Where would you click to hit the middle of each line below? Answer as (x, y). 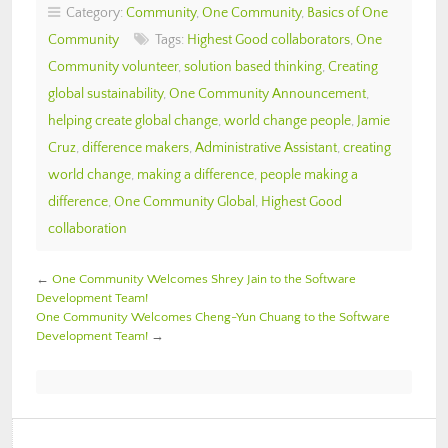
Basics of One (347, 12)
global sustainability (105, 93)
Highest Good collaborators (268, 39)
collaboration (87, 228)
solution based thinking (253, 66)
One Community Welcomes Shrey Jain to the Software (204, 278)
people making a (309, 174)
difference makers (135, 147)
